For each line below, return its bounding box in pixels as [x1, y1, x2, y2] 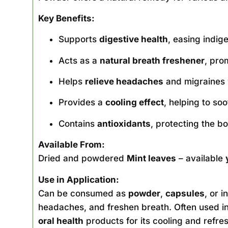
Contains [59, 118, 98, 129]
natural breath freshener [100, 55, 205, 66]
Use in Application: [38, 174, 120, 185]
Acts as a [59, 55, 100, 66]
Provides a [59, 97, 106, 108]
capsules [165, 188, 205, 198]
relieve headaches [85, 76, 164, 87]
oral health [38, 215, 84, 226]
